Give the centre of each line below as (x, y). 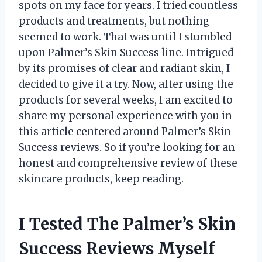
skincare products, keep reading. (101, 179)
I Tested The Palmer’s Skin (127, 224)
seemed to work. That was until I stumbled (125, 37)
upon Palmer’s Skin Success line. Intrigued (126, 53)
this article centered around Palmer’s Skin (125, 132)
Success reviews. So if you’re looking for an (127, 148)
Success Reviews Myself (117, 249)
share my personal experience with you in (125, 116)
